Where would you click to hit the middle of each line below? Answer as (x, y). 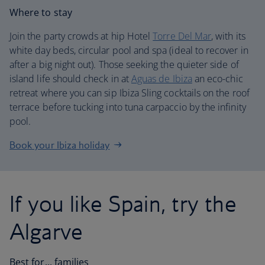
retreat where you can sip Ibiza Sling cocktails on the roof (130, 93)
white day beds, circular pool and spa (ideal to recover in (129, 50)
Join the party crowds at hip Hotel (81, 36)
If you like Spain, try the (123, 203)
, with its (228, 36)
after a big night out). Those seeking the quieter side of (124, 64)
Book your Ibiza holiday (60, 145)
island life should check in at (70, 79)
